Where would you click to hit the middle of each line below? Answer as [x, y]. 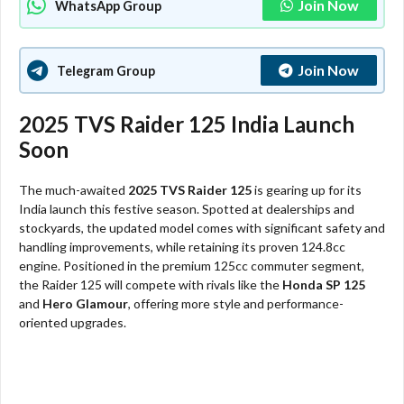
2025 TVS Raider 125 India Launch [187, 124]
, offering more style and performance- [236, 304]
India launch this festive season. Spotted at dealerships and [187, 209]
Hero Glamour [85, 304]
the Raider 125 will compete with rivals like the [151, 285]
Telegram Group [106, 70]
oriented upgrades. [73, 323]
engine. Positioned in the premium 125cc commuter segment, [192, 266]
